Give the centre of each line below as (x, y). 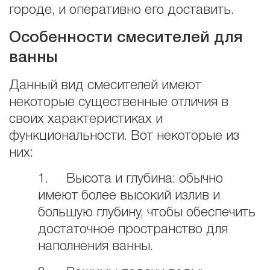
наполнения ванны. (96, 247)
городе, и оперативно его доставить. (121, 11)
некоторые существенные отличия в (119, 103)
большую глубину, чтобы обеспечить (147, 213)
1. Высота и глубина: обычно (130, 179)
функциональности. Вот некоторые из (124, 137)
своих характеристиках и (86, 120)
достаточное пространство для (133, 230)
